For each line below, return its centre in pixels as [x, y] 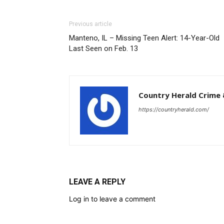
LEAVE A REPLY [97, 181]
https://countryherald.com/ [174, 109]
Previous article [90, 24]
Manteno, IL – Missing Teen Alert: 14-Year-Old [144, 38]
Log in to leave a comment [112, 198]
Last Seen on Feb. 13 [103, 48]
